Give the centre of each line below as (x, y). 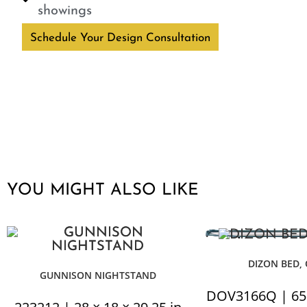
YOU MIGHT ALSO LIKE (103, 191)
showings (64, 11)
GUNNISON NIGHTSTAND (98, 275)
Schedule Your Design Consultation (120, 38)
